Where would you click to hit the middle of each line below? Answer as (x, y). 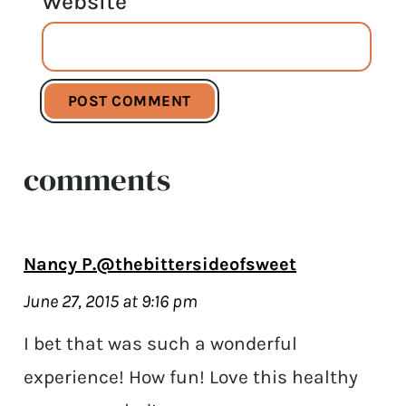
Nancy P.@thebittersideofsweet (160, 264)
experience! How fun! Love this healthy (191, 377)
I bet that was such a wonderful (161, 343)
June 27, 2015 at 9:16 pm (111, 301)
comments (97, 179)
